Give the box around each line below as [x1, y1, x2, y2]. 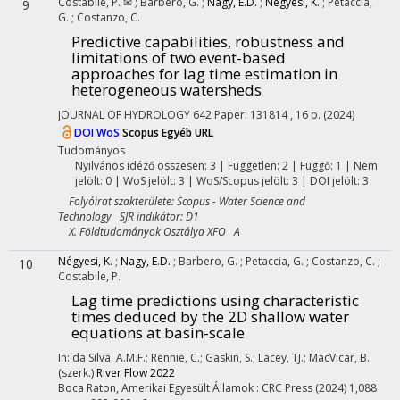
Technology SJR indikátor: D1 [58, 209, 199, 224]
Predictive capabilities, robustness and [71, 31, 345, 52]
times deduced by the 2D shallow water [71, 306, 349, 327]
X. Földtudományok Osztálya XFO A [58, 224, 240, 239]
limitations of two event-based [71, 47, 286, 68]
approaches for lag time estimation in [71, 63, 337, 84]
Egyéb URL [162, 125, 213, 141]
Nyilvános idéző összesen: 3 [74, 158, 216, 173]
